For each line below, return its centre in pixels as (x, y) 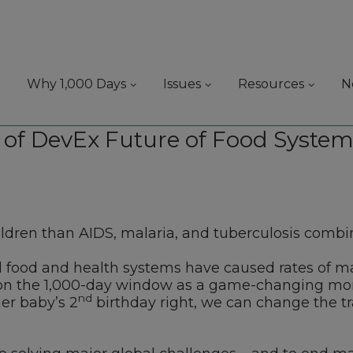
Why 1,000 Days (77, 84)
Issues (182, 84)
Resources (271, 84)
